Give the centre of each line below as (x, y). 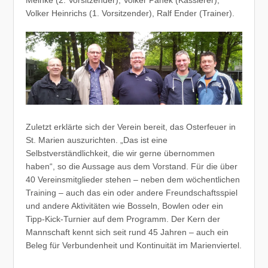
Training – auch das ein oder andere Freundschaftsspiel (132, 193)
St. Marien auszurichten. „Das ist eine (97, 140)
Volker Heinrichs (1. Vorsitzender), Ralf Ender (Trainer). (130, 13)
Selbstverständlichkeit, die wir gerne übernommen (121, 153)
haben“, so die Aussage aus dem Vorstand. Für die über (132, 167)
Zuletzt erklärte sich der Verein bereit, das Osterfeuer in (131, 127)
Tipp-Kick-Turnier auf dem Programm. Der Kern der (123, 219)
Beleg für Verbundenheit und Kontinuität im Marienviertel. (134, 246)
